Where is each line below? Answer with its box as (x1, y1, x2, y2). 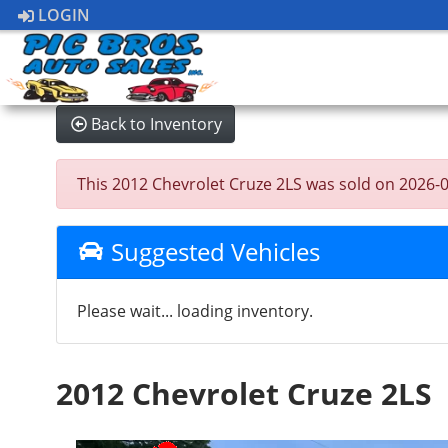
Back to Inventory (91, 113, 223, 135)
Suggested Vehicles (104, 235, 320, 268)
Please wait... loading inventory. (77, 300, 314, 322)
